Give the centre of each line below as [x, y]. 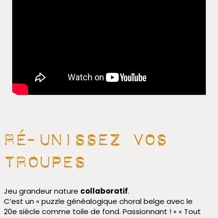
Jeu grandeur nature [42, 191]
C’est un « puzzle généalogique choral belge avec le [98, 201]
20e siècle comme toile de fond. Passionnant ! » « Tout [102, 212]
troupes [45, 158]
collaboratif [104, 191]
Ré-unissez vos [85, 136]
